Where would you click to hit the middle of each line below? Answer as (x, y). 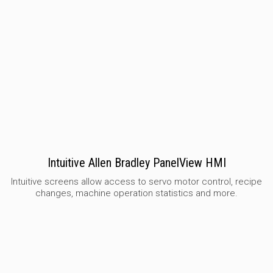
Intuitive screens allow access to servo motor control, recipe (136, 181)
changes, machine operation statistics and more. (136, 193)
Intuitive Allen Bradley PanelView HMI (136, 162)
